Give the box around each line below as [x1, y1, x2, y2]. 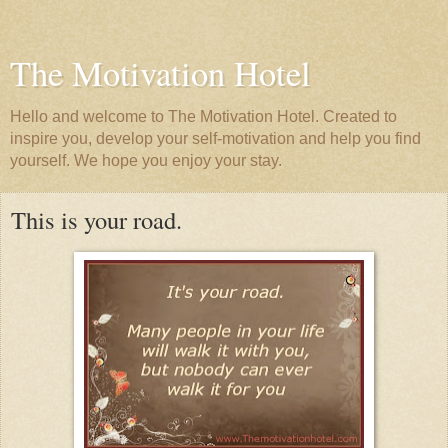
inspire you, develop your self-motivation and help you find [10, 130, 421, 147]
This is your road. [11, 203, 182, 236]
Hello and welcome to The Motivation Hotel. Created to [10, 108, 397, 125]
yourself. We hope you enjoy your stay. [10, 152, 282, 169]
